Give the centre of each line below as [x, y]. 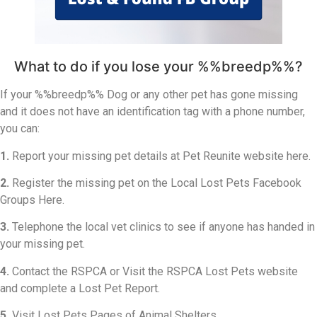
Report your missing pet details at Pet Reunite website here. [160, 156]
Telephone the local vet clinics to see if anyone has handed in [162, 227]
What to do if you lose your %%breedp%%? [158, 67]
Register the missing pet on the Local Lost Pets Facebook [155, 183]
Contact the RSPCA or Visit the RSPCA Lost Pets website [154, 271]
